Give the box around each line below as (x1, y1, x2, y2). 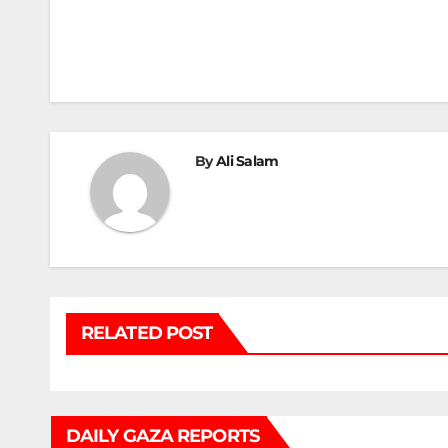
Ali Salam (215, 152, 279, 171)
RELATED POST (81, 322, 213, 345)
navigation (89, 39, 253, 79)
